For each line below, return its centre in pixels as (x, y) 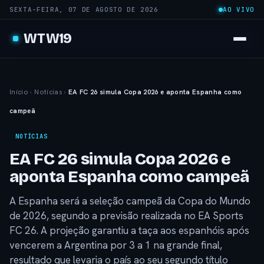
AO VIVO (239, 9)
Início (19, 92)
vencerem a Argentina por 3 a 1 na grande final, (116, 245)
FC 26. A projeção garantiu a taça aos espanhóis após (129, 230)
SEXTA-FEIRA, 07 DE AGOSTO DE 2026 (84, 9)
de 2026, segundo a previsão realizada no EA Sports (126, 216)
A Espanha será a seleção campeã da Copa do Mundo (130, 201)
